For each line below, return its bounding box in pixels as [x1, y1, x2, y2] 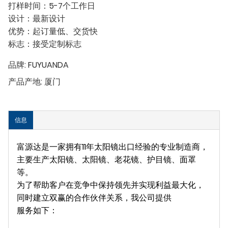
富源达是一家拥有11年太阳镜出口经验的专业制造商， [17, 141, 208, 153]
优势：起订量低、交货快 [8, 25, 98, 38]
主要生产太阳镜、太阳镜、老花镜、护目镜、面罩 [17, 154, 196, 166]
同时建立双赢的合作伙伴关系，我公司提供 [17, 192, 172, 204]
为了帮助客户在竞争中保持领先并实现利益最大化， [17, 179, 204, 191]
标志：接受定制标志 [8, 38, 81, 50]
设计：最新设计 [8, 13, 65, 25]
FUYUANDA [28, 59, 69, 71]
